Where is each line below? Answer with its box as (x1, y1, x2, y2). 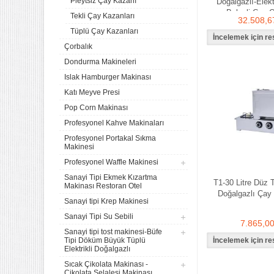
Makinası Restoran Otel (64, 182, 142, 190)
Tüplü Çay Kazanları (70, 27, 138, 35)
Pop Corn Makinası (64, 103, 128, 112)
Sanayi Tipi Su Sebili (64, 212, 133, 221)
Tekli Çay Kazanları (70, 12, 135, 20)
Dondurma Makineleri (64, 57, 136, 66)
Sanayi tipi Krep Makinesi (64, 197, 149, 206)
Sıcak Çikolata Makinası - (64, 260, 148, 268)
